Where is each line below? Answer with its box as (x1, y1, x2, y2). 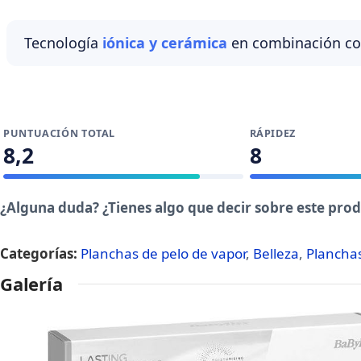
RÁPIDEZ (249, 127, 296, 140)
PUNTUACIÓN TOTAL (3, 127, 116, 140)
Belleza (253, 244, 299, 263)
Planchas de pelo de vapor (81, 244, 246, 263)
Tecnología (24, 33, 102, 52)
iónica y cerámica (102, 33, 227, 52)
